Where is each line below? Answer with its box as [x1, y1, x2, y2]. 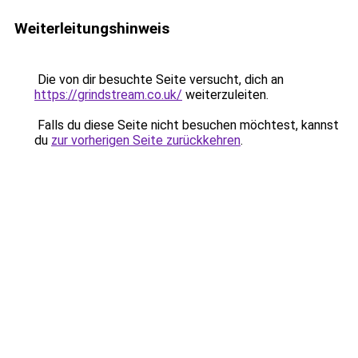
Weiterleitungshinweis [14, 19, 169, 38]
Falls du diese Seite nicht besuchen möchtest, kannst [34, 117, 339, 133]
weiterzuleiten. [182, 87, 268, 102]
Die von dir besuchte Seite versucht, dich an [34, 72, 284, 87]
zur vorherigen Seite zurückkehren [51, 133, 241, 148]
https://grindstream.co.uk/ [34, 87, 182, 102]
